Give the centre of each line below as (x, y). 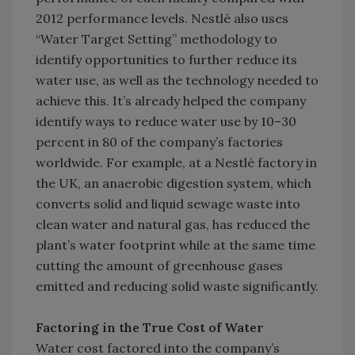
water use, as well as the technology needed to (177, 80)
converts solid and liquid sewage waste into (168, 204)
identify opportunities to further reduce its (166, 60)
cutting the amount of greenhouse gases (159, 266)
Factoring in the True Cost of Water (150, 328)
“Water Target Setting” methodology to (157, 39)
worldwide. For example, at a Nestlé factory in (176, 163)
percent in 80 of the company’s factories (159, 142)
